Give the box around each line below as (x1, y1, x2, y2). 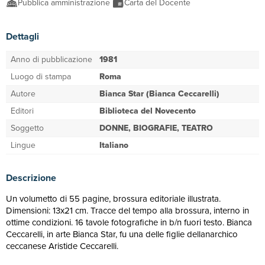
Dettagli (6, 30, 39, 43)
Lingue (11, 139, 35, 151)
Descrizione (6, 171, 56, 185)
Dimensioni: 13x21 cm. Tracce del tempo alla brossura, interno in (6, 204, 249, 217)
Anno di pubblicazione (11, 53, 92, 66)
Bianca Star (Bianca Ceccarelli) (99, 88, 219, 100)
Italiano (99, 139, 128, 151)
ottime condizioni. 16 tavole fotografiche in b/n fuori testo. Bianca (6, 216, 252, 229)
